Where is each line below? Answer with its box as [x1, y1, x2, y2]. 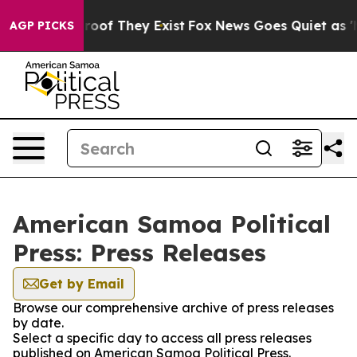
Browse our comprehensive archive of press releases [13, 300, 334, 316]
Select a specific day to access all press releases [13, 330, 312, 346]
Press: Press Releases [13, 237, 266, 268]
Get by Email [39, 276, 124, 292]
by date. [13, 315, 64, 331]
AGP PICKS [10, 18, 74, 33]
